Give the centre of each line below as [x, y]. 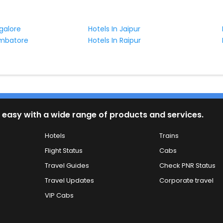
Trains [169, 136]
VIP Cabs [59, 196]
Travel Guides [67, 166]
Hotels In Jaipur [114, 29]
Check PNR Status [187, 166]
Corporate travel [186, 181]
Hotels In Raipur [115, 40]
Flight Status [64, 151]
